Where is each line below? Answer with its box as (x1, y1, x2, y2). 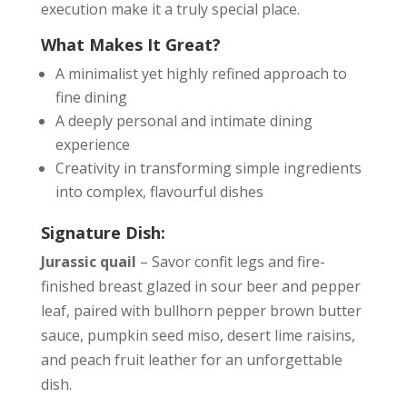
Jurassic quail (40, 252, 136, 272)
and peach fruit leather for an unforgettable (40, 350, 342, 370)
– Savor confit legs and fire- (135, 252, 325, 272)
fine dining (55, 87, 127, 107)
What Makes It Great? (40, 34, 221, 55)
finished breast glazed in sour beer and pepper (40, 276, 361, 296)
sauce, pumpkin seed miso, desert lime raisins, (40, 325, 355, 345)
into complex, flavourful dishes (55, 182, 263, 202)
